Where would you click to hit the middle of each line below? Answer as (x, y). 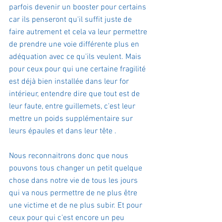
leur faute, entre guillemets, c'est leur (73, 107)
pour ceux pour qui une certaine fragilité (78, 69)
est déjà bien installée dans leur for (70, 82)
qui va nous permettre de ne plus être (74, 193)
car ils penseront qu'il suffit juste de (71, 20)
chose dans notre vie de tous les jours (74, 181)
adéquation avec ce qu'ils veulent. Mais (76, 57)
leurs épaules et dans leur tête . (63, 131)
